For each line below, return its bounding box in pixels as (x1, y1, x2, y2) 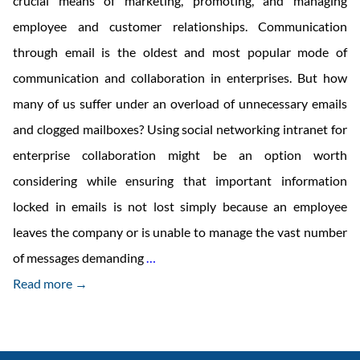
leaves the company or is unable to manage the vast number (13, 224, 347, 240)
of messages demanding (13, 250, 146, 266)
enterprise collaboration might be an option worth (13, 147, 347, 163)
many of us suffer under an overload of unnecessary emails (13, 96, 347, 112)
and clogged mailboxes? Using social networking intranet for (13, 121, 347, 137)
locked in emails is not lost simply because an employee (13, 198, 347, 215)
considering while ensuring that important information (13, 173, 347, 189)
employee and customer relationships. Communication (13, 18, 347, 35)
